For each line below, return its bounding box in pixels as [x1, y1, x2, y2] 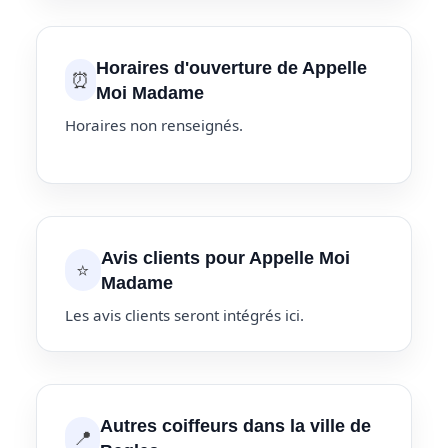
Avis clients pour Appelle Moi [101, 247, 351, 269]
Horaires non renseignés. [65, 114, 243, 135]
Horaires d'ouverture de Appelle [96, 56, 368, 78]
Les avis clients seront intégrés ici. [65, 305, 304, 326]
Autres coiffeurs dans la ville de [100, 415, 372, 437]
